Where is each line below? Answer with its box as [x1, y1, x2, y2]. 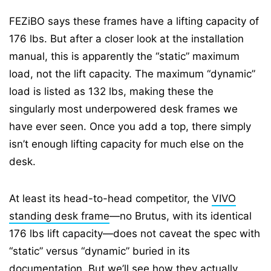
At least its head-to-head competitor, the [9, 192, 212, 205]
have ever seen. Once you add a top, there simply [9, 120, 251, 133]
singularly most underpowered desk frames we [9, 103, 238, 116]
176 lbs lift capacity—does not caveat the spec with [9, 227, 260, 240]
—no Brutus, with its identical [109, 210, 252, 223]
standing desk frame [9, 210, 109, 223]
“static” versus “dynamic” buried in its [9, 245, 190, 258]
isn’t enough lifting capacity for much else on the [9, 138, 244, 151]
